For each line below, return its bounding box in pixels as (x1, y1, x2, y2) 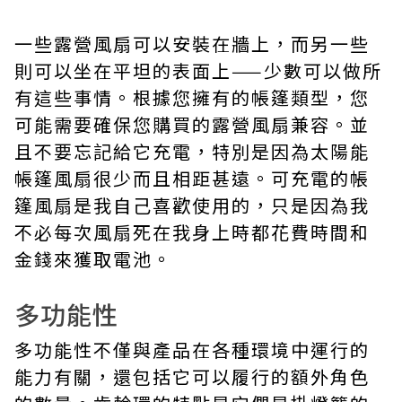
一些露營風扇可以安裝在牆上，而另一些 (14, 31, 370, 57)
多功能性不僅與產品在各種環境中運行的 (14, 336, 370, 363)
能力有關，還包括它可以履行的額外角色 (14, 363, 370, 389)
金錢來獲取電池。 (14, 246, 172, 272)
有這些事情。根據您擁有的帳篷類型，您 (14, 84, 370, 110)
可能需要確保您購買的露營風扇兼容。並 (14, 111, 370, 137)
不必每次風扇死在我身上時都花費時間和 (14, 219, 370, 245)
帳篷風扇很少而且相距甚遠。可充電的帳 (14, 165, 370, 191)
